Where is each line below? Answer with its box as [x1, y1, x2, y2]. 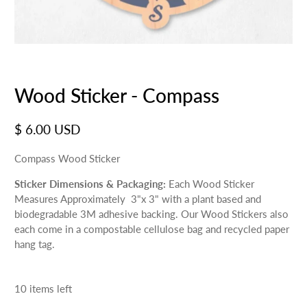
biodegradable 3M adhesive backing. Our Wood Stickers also [14, 208, 289, 221]
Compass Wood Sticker [14, 152, 121, 165]
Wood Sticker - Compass [14, 83, 220, 107]
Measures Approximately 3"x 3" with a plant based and [14, 193, 262, 206]
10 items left [14, 282, 73, 295]
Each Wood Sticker [169, 177, 255, 191]
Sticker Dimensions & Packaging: [14, 177, 169, 191]
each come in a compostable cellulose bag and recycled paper [14, 223, 290, 236]
